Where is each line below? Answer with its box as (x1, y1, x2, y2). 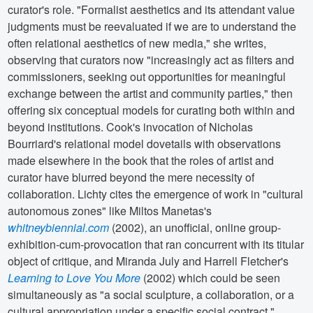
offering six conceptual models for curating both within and (8, 101, 296, 118)
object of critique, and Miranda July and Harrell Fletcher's (8, 252, 289, 269)
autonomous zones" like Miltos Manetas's (8, 202, 212, 219)
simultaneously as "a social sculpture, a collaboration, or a (8, 286, 295, 303)
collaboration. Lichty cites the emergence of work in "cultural (8, 185, 304, 202)
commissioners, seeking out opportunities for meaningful (8, 68, 286, 85)
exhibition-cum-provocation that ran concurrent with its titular (8, 235, 305, 252)
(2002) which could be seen (140, 269, 281, 286)
